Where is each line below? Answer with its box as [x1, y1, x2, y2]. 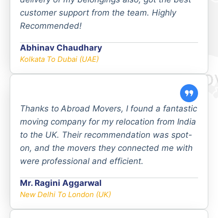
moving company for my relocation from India [20, 116, 196, 127]
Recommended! [20, 20, 82, 31]
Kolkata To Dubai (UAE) [20, 54, 99, 64]
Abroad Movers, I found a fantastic [61, 103, 197, 113]
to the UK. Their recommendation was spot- [20, 129, 192, 140]
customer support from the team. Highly [20, 7, 176, 18]
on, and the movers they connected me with [20, 143, 193, 153]
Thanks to [20, 103, 59, 113]
